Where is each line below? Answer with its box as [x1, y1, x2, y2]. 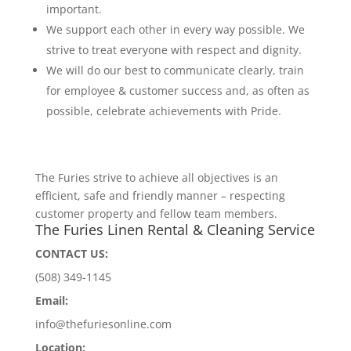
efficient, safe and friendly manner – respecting [34, 188, 285, 203]
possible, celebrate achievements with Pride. [45, 103, 281, 118]
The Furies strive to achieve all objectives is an [34, 170, 278, 185]
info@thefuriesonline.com [34, 317, 172, 331]
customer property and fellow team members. [34, 206, 277, 221]
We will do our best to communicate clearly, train [45, 63, 304, 78]
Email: [34, 293, 68, 308]
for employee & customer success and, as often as [45, 83, 309, 98]
